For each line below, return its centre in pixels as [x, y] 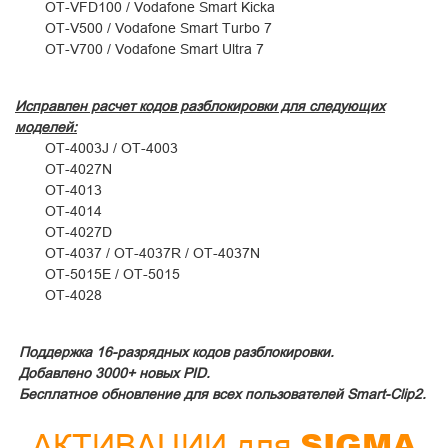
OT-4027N [80, 169]
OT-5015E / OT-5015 [112, 274]
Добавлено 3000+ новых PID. [112, 373]
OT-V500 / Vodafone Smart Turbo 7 [158, 28]
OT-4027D [78, 232]
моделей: [46, 127]
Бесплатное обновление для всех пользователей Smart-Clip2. [220, 394]
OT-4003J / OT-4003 [113, 148]
